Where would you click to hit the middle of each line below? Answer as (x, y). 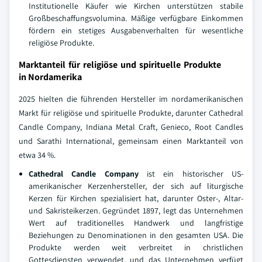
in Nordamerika (50, 77)
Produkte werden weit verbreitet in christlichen (136, 247)
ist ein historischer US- (191, 173)
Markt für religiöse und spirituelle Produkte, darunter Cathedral (131, 113)
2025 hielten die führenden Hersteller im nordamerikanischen (131, 99)
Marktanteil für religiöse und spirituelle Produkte (120, 64)
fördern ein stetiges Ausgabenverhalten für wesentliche (136, 30)
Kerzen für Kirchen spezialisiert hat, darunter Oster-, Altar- (136, 198)
